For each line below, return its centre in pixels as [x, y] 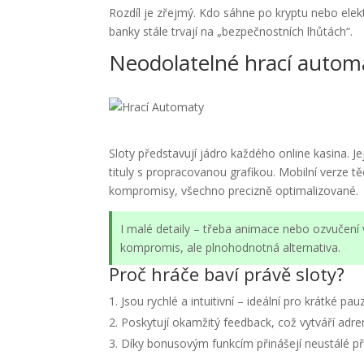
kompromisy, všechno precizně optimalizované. [234, 191]
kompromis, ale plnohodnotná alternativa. [231, 247]
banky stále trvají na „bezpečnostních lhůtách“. [231, 31]
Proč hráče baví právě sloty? [227, 274]
